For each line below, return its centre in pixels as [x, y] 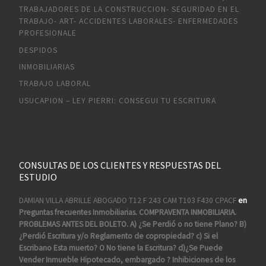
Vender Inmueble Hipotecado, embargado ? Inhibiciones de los [127, 259]
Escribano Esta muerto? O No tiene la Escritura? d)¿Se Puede [121, 248]
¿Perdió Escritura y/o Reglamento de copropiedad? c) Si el [118, 236]
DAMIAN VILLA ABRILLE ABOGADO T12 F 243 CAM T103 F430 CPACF [127, 200]
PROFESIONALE [47, 33]
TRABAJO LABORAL [55, 84]
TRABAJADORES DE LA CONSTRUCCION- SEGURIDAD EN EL [129, 9]
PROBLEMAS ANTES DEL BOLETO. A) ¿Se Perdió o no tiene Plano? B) [132, 224]
